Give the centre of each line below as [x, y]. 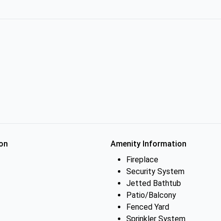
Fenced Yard [148, 207]
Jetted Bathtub [154, 183]
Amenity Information [148, 144]
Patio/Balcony [151, 195]
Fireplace [142, 160]
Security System [155, 171]
